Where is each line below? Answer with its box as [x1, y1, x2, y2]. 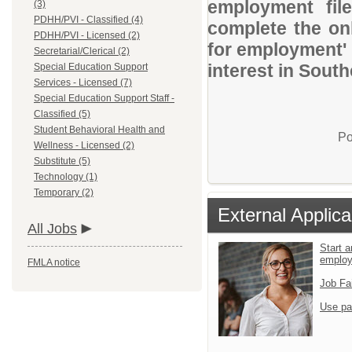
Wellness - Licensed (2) [34, 140, 134, 151]
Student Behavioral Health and [34, 124, 165, 135]
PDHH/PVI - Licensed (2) [34, 30, 140, 41]
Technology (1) [34, 171, 97, 182]
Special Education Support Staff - [34, 93, 174, 104]
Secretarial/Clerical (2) [34, 46, 130, 57]
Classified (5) [34, 108, 90, 119]
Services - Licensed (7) [34, 77, 132, 88]
